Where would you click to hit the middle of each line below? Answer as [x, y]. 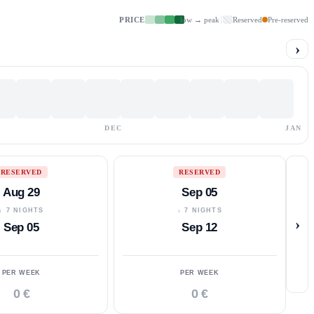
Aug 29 [21, 192]
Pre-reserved [288, 19]
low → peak [200, 19]
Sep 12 [200, 227]
